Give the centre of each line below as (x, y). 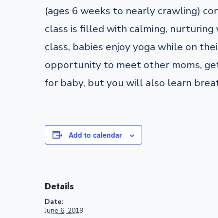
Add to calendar (95, 135)
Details (59, 186)
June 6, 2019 (64, 210)
